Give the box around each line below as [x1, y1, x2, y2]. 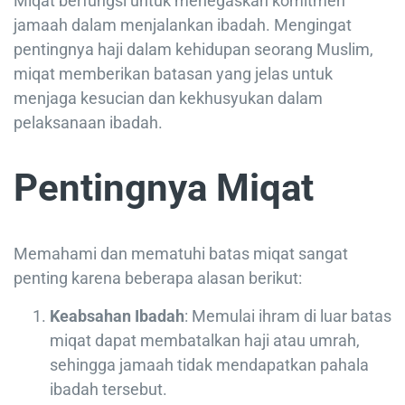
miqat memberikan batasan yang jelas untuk [14, 64, 333, 84]
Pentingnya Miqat [14, 165, 314, 211]
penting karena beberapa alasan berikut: [14, 268, 302, 288]
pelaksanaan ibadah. [14, 113, 163, 133]
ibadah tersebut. [50, 380, 167, 400]
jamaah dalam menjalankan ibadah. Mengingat [14, 15, 352, 35]
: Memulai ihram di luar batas [184, 306, 391, 326]
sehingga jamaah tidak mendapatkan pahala [50, 355, 369, 375]
